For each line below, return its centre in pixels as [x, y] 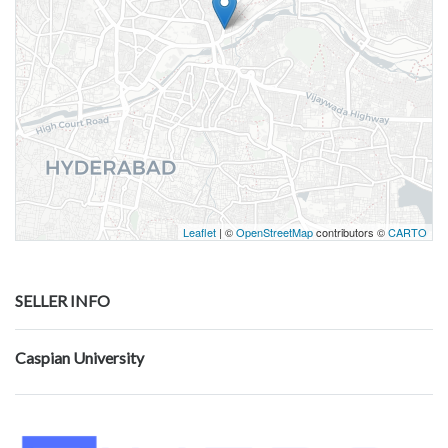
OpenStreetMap [274, 232]
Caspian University [79, 358]
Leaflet [199, 232]
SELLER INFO [62, 301]
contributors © [350, 232]
